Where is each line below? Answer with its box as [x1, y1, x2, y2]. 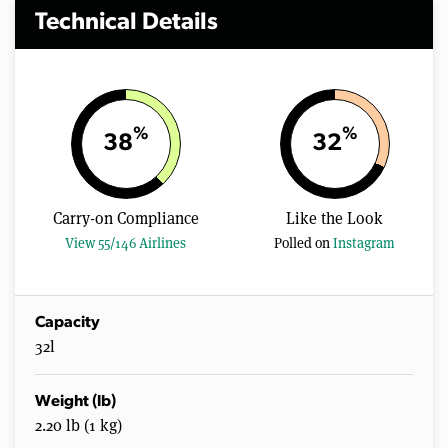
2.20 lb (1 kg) [35, 415, 122, 437]
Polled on [274, 234, 334, 253]
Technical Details [35, 11, 218, 36]
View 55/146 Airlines [65, 234, 187, 253]
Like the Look [286, 208, 384, 230]
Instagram [333, 234, 396, 253]
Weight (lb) [35, 394, 116, 411]
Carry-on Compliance [52, 208, 199, 230]
